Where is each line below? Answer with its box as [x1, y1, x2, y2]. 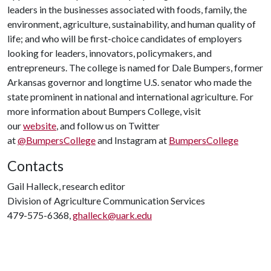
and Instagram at [96, 134, 169, 146]
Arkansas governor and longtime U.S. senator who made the [7, 76, 252, 88]
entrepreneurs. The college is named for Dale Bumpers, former [7, 62, 263, 73]
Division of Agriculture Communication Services [7, 195, 205, 206]
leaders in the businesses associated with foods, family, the [7, 4, 247, 15]
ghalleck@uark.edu [73, 209, 152, 221]
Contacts [7, 157, 64, 174]
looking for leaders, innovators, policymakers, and [7, 47, 212, 59]
